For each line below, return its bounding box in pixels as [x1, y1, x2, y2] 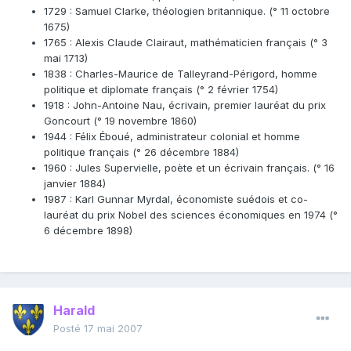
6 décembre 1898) [44, 224, 132, 237]
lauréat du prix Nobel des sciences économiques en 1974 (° [44, 208, 338, 222]
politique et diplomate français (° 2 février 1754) [44, 83, 278, 96]
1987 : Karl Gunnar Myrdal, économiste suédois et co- [44, 193, 308, 206]
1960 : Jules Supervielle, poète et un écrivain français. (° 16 [44, 161, 335, 175]
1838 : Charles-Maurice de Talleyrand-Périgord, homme [44, 67, 317, 81]
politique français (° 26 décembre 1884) [44, 146, 239, 159]
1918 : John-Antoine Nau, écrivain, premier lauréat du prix [44, 99, 326, 112]
